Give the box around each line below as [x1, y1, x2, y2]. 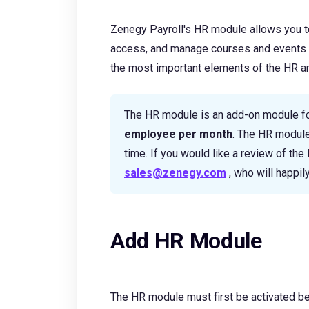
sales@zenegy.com [124, 166, 226, 179]
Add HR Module [110, 228, 262, 254]
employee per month [124, 128, 232, 141]
